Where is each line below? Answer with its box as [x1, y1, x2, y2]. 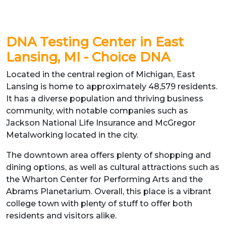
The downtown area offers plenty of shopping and [6, 150, 211, 160]
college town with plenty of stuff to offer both [6, 198, 192, 208]
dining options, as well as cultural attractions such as [6, 162, 219, 172]
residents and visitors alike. [6, 210, 117, 220]
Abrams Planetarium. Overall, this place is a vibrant [6, 186, 211, 196]
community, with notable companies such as [6, 105, 188, 116]
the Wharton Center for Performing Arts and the [6, 174, 203, 184]
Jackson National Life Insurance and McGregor [6, 118, 196, 128]
